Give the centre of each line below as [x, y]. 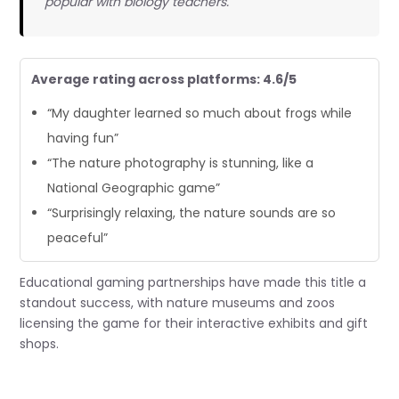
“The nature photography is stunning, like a [181, 163]
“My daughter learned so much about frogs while [200, 113]
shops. [40, 343]
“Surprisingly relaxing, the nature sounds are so [192, 212]
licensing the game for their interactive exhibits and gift [194, 323]
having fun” [83, 138]
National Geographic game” [134, 187]
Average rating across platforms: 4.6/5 [164, 79]
